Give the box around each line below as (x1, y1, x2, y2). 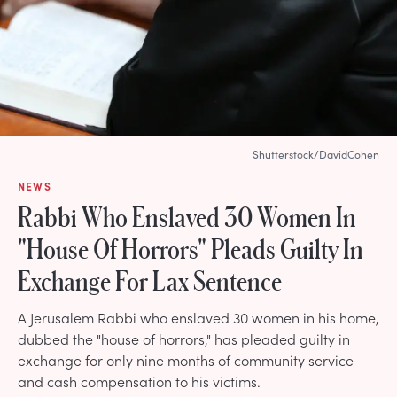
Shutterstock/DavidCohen (253, 146, 379, 161)
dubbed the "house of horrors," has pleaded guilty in (18, 328, 350, 348)
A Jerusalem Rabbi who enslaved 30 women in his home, (18, 307, 379, 327)
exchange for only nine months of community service (18, 349, 354, 370)
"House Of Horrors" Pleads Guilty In (18, 232, 363, 263)
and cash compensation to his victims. (18, 370, 261, 391)
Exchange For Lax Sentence (18, 264, 282, 295)
